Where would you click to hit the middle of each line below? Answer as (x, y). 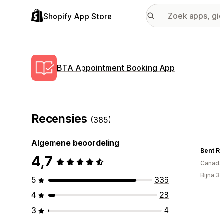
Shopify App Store (78, 16)
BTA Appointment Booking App (116, 68)
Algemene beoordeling (75, 143)
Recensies (61, 119)
